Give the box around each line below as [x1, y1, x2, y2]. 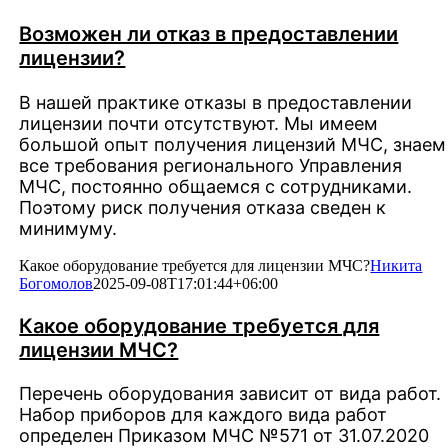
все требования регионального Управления [19, 154, 403, 176]
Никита [370, 256, 423, 274]
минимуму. [19, 217, 118, 239]
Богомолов [19, 274, 94, 292]
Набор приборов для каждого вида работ [19, 404, 388, 426]
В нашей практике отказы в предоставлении [19, 91, 413, 113]
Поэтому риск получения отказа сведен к [19, 196, 387, 218]
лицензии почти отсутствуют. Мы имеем [19, 112, 379, 134]
